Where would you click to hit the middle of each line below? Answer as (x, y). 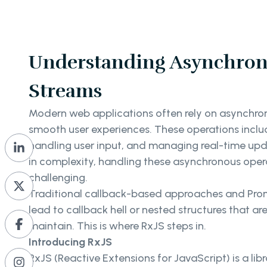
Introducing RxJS (70, 242)
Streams (65, 91)
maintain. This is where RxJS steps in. (117, 226)
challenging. (58, 177)
